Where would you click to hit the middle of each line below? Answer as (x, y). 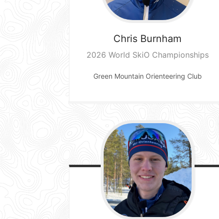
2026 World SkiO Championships (147, 55)
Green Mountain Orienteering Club (147, 76)
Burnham (161, 38)
